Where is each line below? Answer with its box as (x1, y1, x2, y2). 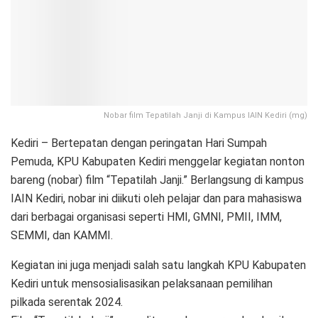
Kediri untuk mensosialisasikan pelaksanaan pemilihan (11, 277, 273, 291)
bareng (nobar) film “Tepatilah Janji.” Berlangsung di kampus (11, 173, 304, 187)
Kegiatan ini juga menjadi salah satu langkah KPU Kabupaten (11, 258, 306, 273)
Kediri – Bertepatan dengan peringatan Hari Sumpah (11, 136, 267, 150)
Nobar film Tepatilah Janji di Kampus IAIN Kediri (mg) (104, 111, 307, 121)
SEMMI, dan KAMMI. (11, 229, 113, 243)
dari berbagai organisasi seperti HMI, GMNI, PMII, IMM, (11, 210, 282, 224)
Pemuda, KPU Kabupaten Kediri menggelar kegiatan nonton (11, 155, 305, 169)
